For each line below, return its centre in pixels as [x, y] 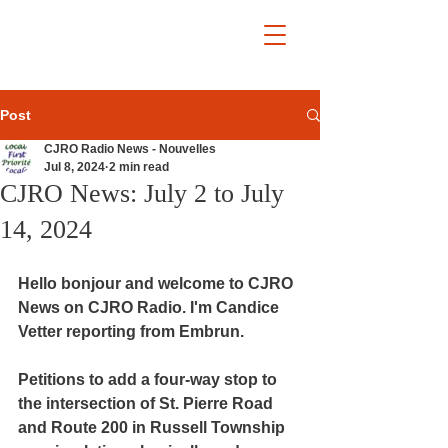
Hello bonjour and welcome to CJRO [157, 283]
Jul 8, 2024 [74, 167]
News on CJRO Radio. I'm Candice [150, 307]
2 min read [139, 167]
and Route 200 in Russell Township [153, 427]
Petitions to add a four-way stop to [149, 379]
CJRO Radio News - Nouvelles [130, 149]
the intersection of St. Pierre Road [147, 403]
